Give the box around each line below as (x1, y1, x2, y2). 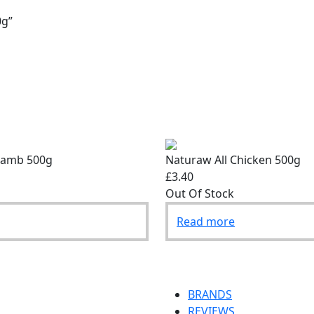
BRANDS (188, 287, 232, 303)
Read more (177, 214, 235, 230)
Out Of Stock (165, 186, 234, 202)
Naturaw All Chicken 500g (165, 152, 301, 168)
